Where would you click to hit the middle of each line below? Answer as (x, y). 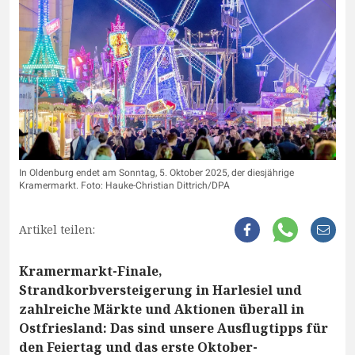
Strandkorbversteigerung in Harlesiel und (160, 290)
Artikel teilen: (57, 230)
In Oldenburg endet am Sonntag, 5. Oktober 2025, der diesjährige (157, 173)
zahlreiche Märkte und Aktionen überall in (162, 309)
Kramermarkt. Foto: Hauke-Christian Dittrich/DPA (124, 186)
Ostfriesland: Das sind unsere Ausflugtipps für (174, 328)
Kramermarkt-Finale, (91, 271)
